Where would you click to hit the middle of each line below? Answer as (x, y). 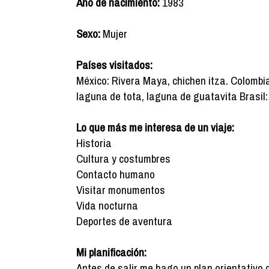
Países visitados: (114, 65)
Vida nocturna (107, 205)
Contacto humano (116, 174)
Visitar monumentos (121, 190)
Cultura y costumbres (123, 159)
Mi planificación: (111, 252)
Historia (94, 143)
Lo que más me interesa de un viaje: (155, 127)
